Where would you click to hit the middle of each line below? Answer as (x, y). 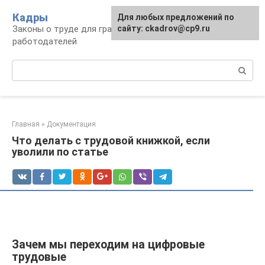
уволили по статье (60, 152)
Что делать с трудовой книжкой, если (111, 140)
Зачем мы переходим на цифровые (108, 245)
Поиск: (26, 66)
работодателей (45, 41)
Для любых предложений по (176, 17)
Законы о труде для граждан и (77, 29)
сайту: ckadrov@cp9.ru (164, 28)
